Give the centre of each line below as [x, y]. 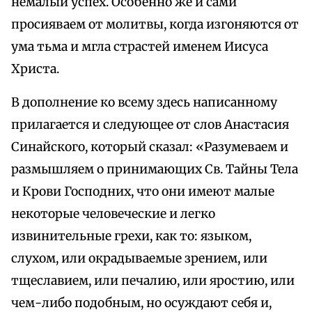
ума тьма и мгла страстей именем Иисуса [140, 47]
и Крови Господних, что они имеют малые [143, 192]
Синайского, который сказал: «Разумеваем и [150, 147]
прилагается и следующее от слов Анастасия [150, 125]
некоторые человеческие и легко [113, 214]
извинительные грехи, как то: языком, [131, 236]
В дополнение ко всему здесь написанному [144, 103]
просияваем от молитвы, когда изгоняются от [155, 25]
